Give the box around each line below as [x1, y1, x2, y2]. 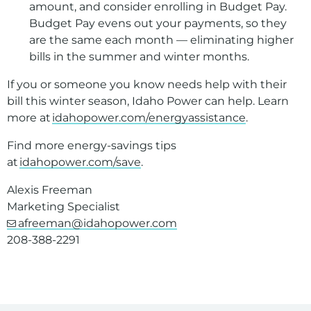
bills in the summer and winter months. [29, 50, 252, 63]
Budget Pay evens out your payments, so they [29, 17, 287, 30]
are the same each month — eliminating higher [29, 33, 294, 47]
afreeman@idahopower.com [17, 217, 177, 230]
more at [7, 111, 52, 124]
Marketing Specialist [7, 200, 123, 213]
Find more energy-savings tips [7, 139, 176, 152]
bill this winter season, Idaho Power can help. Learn [7, 94, 289, 108]
